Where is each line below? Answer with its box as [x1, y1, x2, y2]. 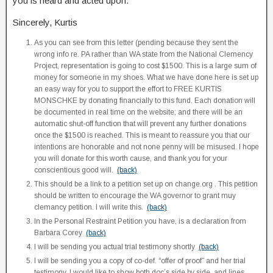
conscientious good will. [34, 166, 117, 174]
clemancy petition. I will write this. [34, 203, 147, 211]
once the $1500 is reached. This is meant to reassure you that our [34, 131, 250, 140]
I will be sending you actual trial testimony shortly [34, 243, 199, 251]
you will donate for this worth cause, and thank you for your [34, 154, 227, 163]
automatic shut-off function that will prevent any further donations [34, 119, 246, 128]
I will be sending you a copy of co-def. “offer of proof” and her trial [34, 257, 246, 265]
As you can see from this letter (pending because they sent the [34, 38, 238, 47]
